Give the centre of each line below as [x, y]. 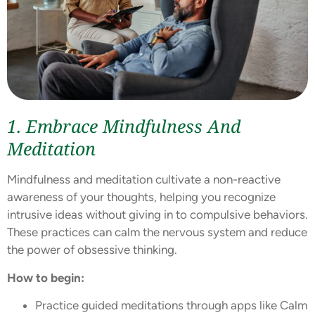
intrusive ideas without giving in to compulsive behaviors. [157, 215]
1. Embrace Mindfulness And [124, 126]
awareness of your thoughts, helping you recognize [141, 197]
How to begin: [46, 277]
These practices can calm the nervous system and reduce [157, 232]
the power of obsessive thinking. [92, 250]
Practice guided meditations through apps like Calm [171, 306]
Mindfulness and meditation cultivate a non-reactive [144, 180]
